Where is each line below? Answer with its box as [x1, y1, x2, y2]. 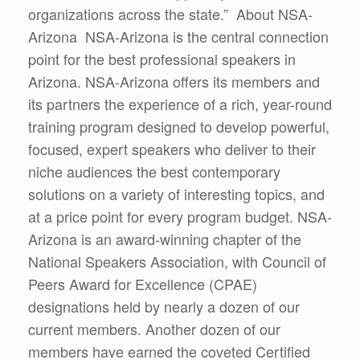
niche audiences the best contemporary [28, 161, 280, 182]
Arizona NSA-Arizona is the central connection [28, 26, 329, 47]
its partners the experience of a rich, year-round [28, 93, 332, 114]
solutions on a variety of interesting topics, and [28, 183, 325, 204]
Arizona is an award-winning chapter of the [28, 228, 301, 249]
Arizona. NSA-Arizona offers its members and [28, 71, 320, 92]
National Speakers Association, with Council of [28, 251, 326, 272]
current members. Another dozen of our [28, 318, 280, 339]
